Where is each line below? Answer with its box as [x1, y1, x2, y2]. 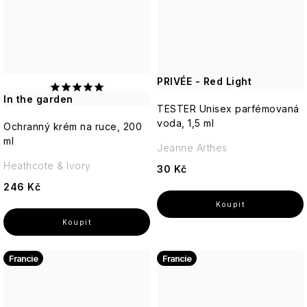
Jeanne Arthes [157, 142, 228, 154]
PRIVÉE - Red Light [157, 75, 251, 88]
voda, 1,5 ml [157, 117, 214, 130]
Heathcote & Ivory [3, 160, 91, 172]
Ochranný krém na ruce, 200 [3, 121, 142, 133]
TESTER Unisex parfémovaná [157, 103, 299, 115]
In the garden [3, 93, 73, 106]
